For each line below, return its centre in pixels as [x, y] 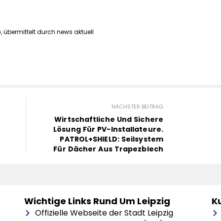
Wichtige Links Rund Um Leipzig [97, 201]
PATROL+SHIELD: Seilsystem [111, 139]
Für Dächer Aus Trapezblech [108, 149]
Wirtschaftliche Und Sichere [109, 120]
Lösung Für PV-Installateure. [108, 129]
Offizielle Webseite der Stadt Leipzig [104, 213]
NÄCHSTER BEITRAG [137, 107]
